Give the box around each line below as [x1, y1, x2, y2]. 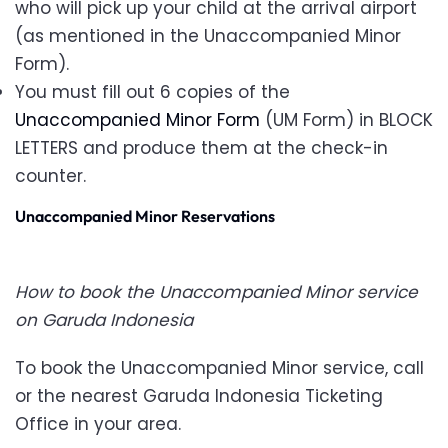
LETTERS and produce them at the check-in [15, 136, 388, 161]
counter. [15, 164, 91, 189]
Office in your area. [15, 412, 186, 437]
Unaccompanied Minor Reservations [15, 206, 275, 227]
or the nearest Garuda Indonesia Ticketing [15, 384, 383, 409]
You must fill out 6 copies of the [15, 80, 290, 105]
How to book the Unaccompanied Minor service [15, 280, 418, 305]
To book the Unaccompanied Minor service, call [15, 356, 424, 381]
